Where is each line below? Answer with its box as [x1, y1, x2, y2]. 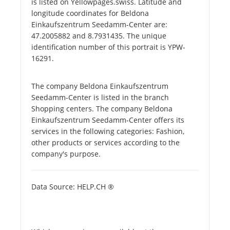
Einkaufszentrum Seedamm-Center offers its [31, 115, 184, 125]
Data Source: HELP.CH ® [31, 182, 114, 192]
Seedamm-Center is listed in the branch [31, 92, 169, 103]
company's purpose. [31, 149, 101, 159]
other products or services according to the [31, 138, 180, 148]
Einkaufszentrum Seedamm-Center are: [31, 20, 167, 30]
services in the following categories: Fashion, [31, 126, 184, 137]
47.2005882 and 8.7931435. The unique [31, 31, 166, 41]
